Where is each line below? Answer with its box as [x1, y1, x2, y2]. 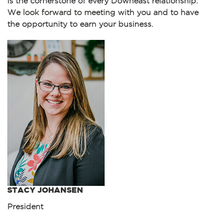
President [7, 202, 43, 211]
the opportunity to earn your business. [7, 20, 153, 28]
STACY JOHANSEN [7, 185, 83, 194]
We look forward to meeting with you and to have [7, 8, 199, 17]
